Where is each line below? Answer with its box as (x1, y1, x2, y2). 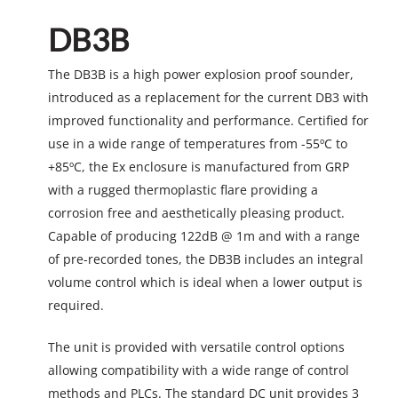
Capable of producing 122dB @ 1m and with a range (47, 227, 360, 244)
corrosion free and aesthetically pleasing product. (47, 203, 345, 221)
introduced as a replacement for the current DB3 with (47, 88, 369, 106)
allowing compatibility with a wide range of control (47, 361, 349, 378)
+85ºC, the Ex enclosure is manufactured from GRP (47, 157, 349, 175)
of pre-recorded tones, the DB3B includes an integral (47, 250, 363, 267)
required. (47, 296, 104, 314)
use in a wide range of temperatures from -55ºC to (47, 134, 347, 152)
